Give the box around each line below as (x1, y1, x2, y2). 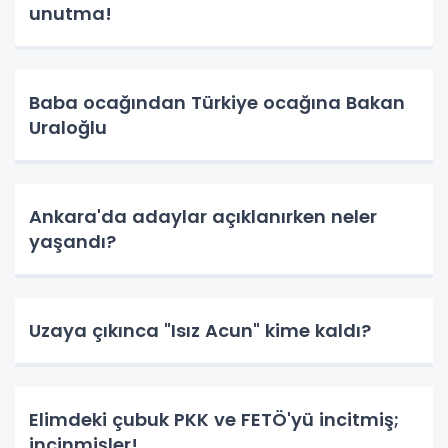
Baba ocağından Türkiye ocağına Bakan (29, 89, 405, 115)
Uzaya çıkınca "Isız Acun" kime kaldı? (29, 317, 371, 343)
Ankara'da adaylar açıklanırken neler (29, 203, 377, 229)
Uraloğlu (29, 114, 107, 140)
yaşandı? (29, 228, 116, 254)
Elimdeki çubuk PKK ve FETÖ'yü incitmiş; (29, 406, 399, 432)
